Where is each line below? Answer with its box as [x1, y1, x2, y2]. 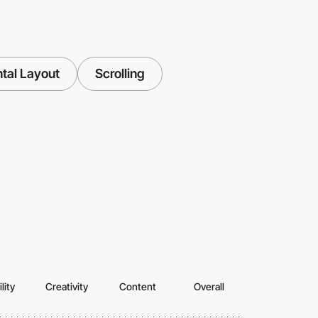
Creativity [45, 280, 88, 293]
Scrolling [94, 66, 145, 82]
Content [119, 280, 156, 293]
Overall [193, 280, 224, 293]
